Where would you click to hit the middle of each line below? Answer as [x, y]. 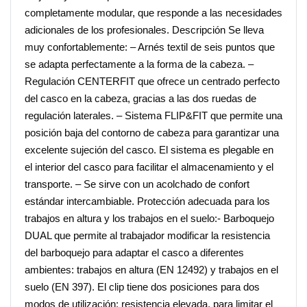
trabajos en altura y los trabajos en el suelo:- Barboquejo [149, 219]
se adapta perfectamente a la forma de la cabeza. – [139, 64]
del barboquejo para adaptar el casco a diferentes [134, 253]
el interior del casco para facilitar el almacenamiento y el [149, 167]
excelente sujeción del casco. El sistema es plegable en [149, 150]
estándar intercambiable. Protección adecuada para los [147, 201]
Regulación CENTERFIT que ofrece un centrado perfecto [152, 82]
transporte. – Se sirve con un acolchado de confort [137, 184]
